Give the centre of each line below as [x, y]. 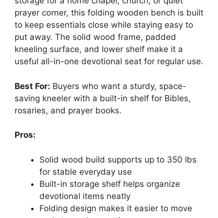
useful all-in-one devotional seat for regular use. [109, 62]
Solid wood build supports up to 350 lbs [118, 159]
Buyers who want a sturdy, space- [118, 86]
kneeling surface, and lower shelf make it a [99, 49]
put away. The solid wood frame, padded [95, 37]
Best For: [32, 86]
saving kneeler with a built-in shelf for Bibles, [103, 98]
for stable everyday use [86, 172]
